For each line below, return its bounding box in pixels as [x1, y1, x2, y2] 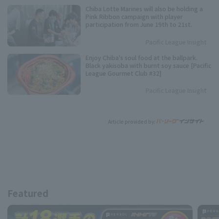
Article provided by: [108, 117, 155, 125]
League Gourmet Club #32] [86, 68, 161, 77]
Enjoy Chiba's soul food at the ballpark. [86, 53, 197, 62]
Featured [7, 187, 48, 200]
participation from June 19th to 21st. [86, 20, 192, 29]
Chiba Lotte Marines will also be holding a [86, 4, 203, 13]
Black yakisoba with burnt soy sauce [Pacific [86, 61, 211, 69]
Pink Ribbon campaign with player [86, 12, 183, 21]
